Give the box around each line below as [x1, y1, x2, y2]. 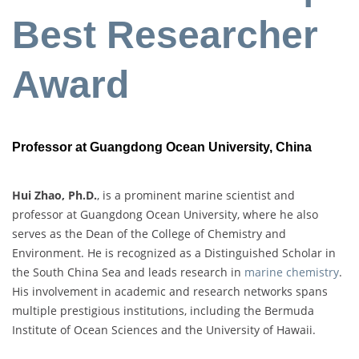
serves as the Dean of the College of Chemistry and [12, 225, 286, 241]
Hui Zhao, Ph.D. [12, 187, 97, 203]
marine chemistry [244, 264, 339, 280]
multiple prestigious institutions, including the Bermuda [12, 302, 314, 318]
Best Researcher [12, 14, 318, 57]
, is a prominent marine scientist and [97, 187, 295, 203]
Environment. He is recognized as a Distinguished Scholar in [12, 244, 336, 260]
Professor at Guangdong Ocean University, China [12, 140, 312, 155]
